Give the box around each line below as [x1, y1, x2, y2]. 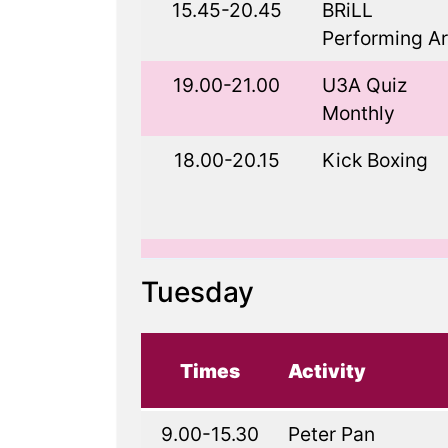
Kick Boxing [321, 148, 428, 172]
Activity [287, 359, 366, 383]
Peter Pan [287, 422, 375, 446]
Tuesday [141, 275, 254, 309]
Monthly [321, 101, 395, 125]
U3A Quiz [321, 73, 407, 97]
